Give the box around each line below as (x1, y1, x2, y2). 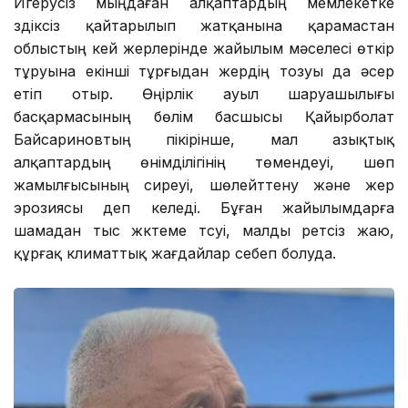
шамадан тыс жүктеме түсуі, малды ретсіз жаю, (14, 220, 394, 240)
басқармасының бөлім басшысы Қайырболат (14, 107, 394, 126)
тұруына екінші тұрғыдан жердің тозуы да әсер (14, 61, 394, 80)
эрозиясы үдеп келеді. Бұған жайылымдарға (14, 198, 394, 217)
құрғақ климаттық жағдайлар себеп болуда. (14, 243, 336, 262)
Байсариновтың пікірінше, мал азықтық (14, 129, 394, 148)
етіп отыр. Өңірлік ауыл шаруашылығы (14, 84, 394, 103)
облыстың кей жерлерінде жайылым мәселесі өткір (14, 38, 394, 57)
